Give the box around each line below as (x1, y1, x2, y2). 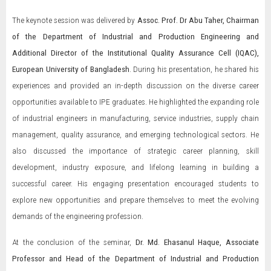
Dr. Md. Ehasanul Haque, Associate (135, 237, 260, 247)
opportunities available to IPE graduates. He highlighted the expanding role (12, 97, 259, 106)
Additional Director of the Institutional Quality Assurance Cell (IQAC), (12, 48, 259, 57)
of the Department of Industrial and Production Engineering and (12, 31, 259, 41)
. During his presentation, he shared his (129, 64, 260, 74)
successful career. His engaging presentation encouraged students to (12, 178, 259, 188)
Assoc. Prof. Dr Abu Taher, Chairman (137, 15, 260, 25)
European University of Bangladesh (12, 64, 129, 74)
